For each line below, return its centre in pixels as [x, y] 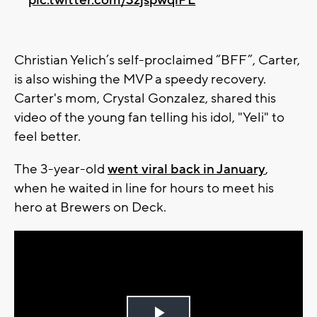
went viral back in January [186, 169]
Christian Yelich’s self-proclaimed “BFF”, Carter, [157, 60]
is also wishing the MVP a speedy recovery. [140, 79]
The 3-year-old [61, 169]
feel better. [49, 136]
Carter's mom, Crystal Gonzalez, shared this [145, 98]
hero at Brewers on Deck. [90, 207]
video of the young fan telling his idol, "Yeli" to [149, 117]
